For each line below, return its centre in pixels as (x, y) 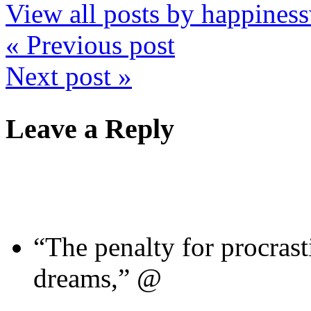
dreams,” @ (98, 278)
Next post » (69, 76)
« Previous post (90, 44)
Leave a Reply (90, 128)
